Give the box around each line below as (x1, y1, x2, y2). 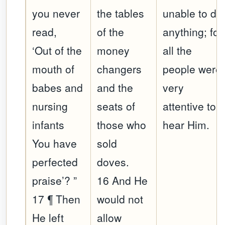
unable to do (163, 6, 223, 21)
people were (163, 61, 222, 77)
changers (97, 61, 142, 77)
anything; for (163, 24, 223, 40)
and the (97, 80, 134, 95)
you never (32, 6, 80, 21)
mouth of (32, 61, 75, 77)
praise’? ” (32, 173, 77, 188)
